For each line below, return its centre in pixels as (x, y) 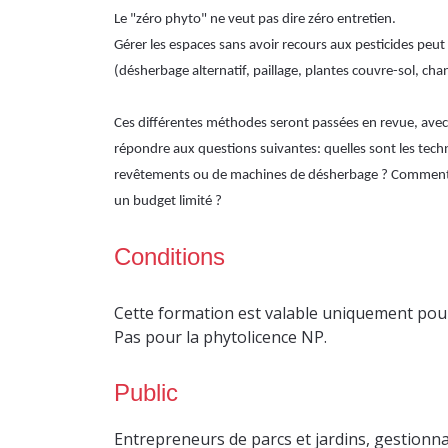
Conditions (169, 256)
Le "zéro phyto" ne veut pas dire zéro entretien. (255, 19)
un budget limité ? (168, 201)
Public (146, 392)
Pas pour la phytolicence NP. (220, 337)
